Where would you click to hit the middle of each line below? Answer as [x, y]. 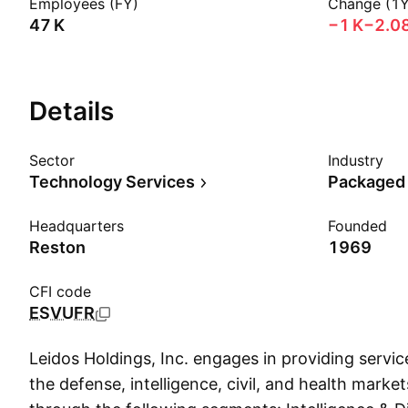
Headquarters [76, 226]
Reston [57, 247]
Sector [52, 160]
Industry [356, 160]
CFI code [60, 291]
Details [71, 111]
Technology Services [112, 182]
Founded [357, 226]
